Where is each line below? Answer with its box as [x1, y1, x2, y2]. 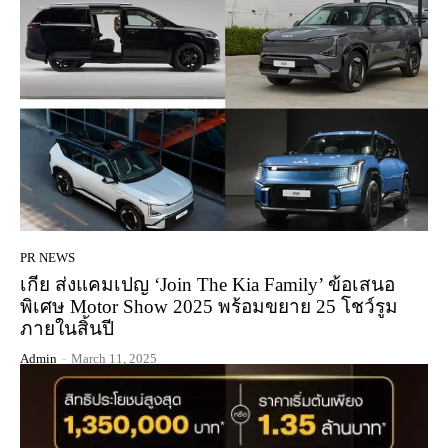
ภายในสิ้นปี [20, 318, 114, 340]
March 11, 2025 [71, 351, 157, 367]
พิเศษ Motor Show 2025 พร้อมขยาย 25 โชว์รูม [20, 296, 398, 318]
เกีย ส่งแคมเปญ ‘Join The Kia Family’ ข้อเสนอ [20, 274, 395, 296]
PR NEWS [20, 250, 75, 266]
